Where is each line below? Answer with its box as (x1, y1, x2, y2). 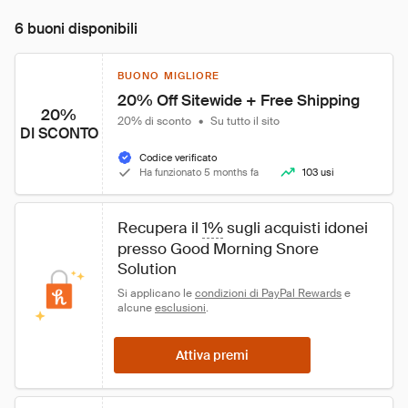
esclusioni (155, 301, 206, 315)
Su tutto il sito (210, 114, 280, 128)
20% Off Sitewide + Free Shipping (117, 90, 360, 110)
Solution (117, 259, 177, 279)
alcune (117, 301, 155, 315)
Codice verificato (139, 151, 217, 164)
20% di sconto (117, 114, 191, 128)
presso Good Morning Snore (117, 239, 322, 259)
